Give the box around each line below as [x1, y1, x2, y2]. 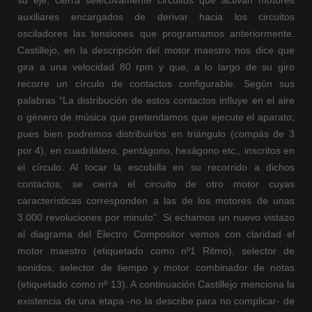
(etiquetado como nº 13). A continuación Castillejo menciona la [17, 279, 295, 290]
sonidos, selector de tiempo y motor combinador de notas [17, 262, 295, 274]
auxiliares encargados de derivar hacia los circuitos [17, 11, 295, 23]
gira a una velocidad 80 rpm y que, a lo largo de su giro [17, 61, 295, 73]
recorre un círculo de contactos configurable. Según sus [17, 78, 295, 90]
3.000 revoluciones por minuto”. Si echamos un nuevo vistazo [17, 212, 295, 224]
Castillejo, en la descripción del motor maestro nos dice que [17, 45, 295, 56]
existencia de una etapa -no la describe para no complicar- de [17, 295, 295, 307]
